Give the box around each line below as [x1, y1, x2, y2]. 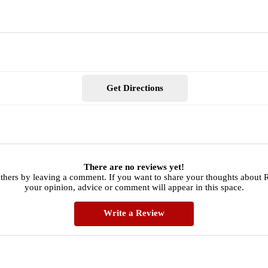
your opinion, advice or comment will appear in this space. [24, 182, 244, 192]
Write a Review [103, 208, 165, 218]
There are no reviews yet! [84, 162, 184, 172]
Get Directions [106, 83, 163, 93]
